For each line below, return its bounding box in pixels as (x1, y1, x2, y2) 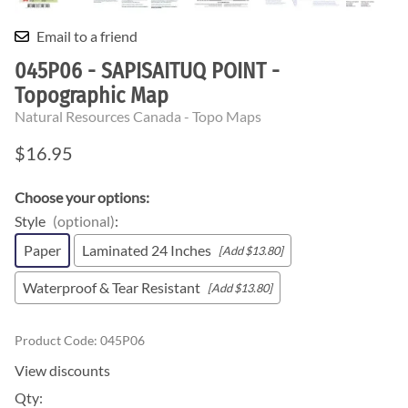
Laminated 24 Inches (82, 241, 211, 260)
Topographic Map (15, 83, 168, 109)
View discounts (15, 362, 110, 380)
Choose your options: (15, 189, 149, 207)
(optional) (53, 212, 115, 230)
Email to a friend (36, 27, 138, 46)
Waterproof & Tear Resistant (23, 279, 200, 297)
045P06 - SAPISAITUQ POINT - (15, 58, 280, 85)
